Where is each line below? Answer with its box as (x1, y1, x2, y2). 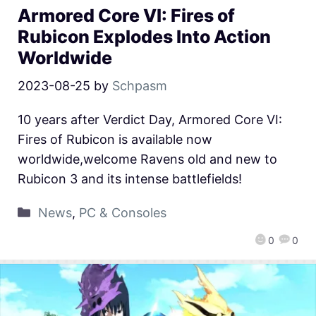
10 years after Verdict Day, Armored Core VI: (18, 112, 282, 128)
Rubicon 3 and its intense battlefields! (18, 171, 242, 187)
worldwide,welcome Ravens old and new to (18, 152, 277, 167)
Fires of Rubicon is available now (18, 132, 212, 147)
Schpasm (112, 78, 167, 94)
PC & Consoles (78, 205, 166, 221)
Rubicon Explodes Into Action (18, 26, 271, 48)
